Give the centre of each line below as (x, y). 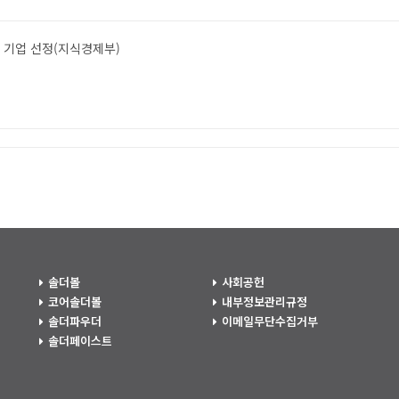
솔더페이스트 (80, 341)
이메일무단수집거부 (270, 321)
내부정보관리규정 (265, 301)
